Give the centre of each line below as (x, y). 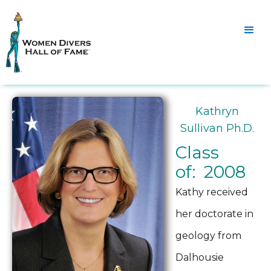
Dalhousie (200, 257)
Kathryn (217, 111)
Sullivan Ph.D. (217, 128)
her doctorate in (214, 214)
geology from (208, 236)
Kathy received (212, 192)
